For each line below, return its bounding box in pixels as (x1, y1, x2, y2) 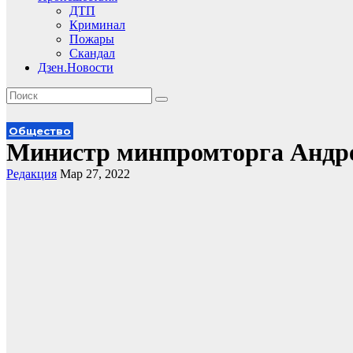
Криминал (69, 18, 125, 32)
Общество (9, 124, 71, 137)
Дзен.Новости (38, 61, 113, 74)
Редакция (6, 167, 57, 180)
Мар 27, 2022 (60, 167, 130, 180)
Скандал (69, 46, 115, 60)
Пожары (69, 32, 114, 46)
